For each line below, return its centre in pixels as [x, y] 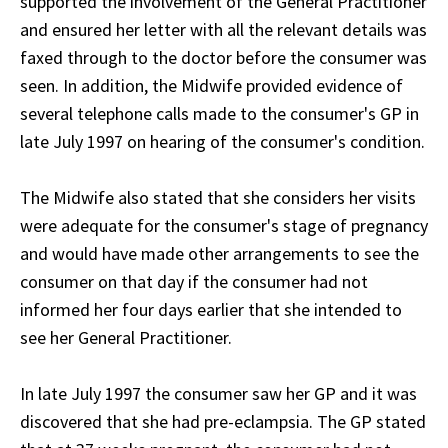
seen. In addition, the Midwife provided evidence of [211, 86]
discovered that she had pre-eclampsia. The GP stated [223, 422]
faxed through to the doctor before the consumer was [223, 58]
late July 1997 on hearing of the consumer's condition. [222, 142]
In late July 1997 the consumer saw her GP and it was [218, 394]
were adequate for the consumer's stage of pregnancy [224, 226]
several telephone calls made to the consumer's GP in [219, 114]
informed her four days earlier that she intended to [211, 310]
